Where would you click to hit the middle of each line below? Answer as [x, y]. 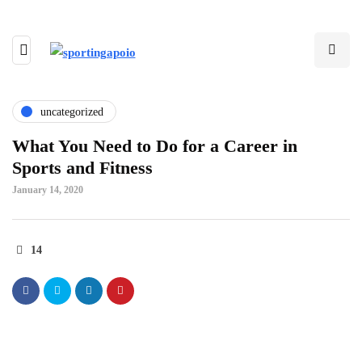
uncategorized [72, 112]
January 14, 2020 [48, 190]
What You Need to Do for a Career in [155, 146]
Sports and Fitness [82, 168]
